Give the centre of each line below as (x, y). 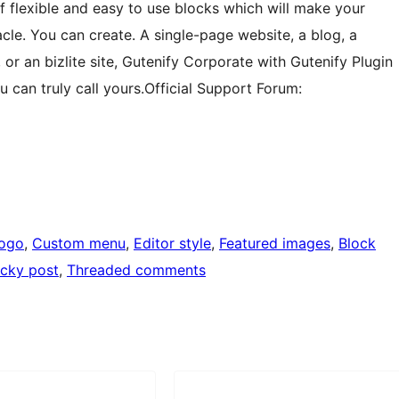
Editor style (172, 243)
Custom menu (79, 243)
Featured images (275, 243)
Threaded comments (136, 269)
